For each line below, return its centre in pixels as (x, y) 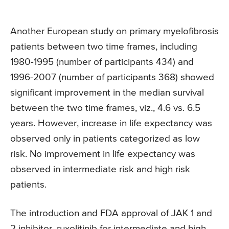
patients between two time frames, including (104, 47)
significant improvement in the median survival (107, 93)
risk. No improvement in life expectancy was (103, 154)
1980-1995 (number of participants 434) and (102, 62)
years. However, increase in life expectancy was (111, 123)
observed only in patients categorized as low (105, 139)
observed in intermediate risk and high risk (100, 169)
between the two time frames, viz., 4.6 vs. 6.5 (105, 108)
